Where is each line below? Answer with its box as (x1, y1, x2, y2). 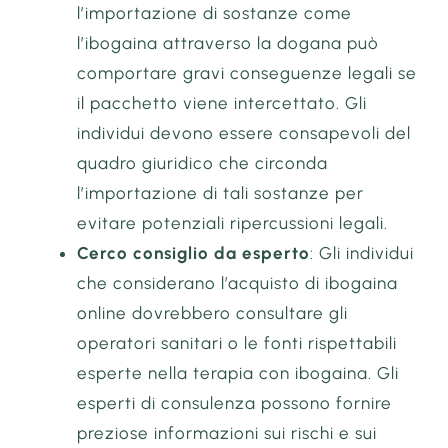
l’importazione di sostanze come (77, 2, 353, 23)
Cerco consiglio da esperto (77, 242, 311, 263)
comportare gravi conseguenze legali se (77, 62, 418, 83)
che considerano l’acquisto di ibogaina (77, 272, 399, 293)
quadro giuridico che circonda (77, 152, 329, 173)
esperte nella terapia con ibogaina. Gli (77, 362, 400, 383)
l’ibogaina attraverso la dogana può (77, 32, 380, 53)
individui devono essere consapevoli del (77, 122, 412, 143)
